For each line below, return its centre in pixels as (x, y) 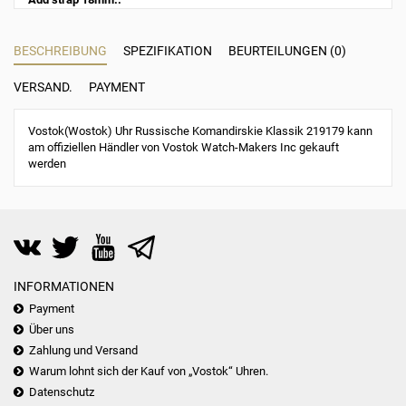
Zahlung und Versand (83, 351)
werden (47, 164)
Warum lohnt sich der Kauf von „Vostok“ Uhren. (149, 372)
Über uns (52, 330)
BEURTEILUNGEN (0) (287, 51)
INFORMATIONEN (64, 287)
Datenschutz (62, 392)
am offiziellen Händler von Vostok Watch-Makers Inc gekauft (184, 148)
